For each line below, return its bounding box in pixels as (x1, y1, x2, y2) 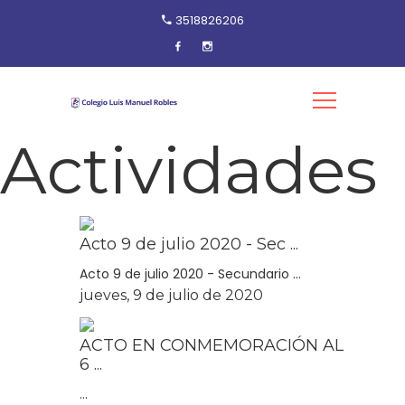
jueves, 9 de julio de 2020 (80, 287, 263, 304)
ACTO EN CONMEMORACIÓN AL (80, 335, 344, 355)
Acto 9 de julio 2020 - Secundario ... (80, 265, 301, 283)
